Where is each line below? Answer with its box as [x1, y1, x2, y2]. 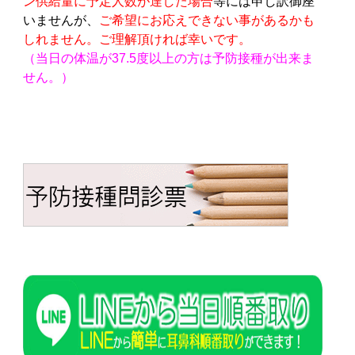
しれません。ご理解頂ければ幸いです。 [22, 32, 251, 47]
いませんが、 [22, 13, 99, 28]
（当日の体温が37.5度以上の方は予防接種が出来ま [22, 52, 314, 66]
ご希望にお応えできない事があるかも [98, 13, 315, 28]
